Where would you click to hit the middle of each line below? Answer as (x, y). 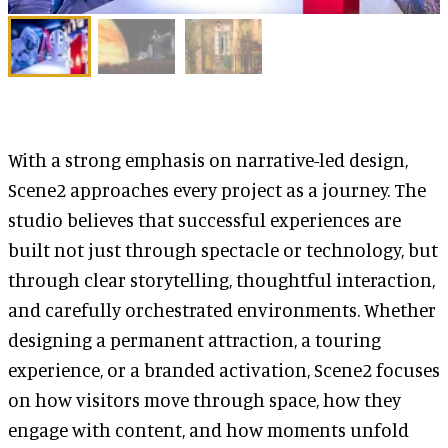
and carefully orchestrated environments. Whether (222, 309)
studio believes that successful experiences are (204, 219)
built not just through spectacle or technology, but (223, 249)
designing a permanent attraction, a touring (194, 339)
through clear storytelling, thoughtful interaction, (221, 279)
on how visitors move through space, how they (204, 399)
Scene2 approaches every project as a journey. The (217, 189)
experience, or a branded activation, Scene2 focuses (224, 369)
